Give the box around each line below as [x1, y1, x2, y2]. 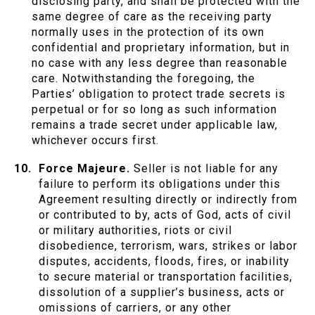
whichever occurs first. [32, 134, 159, 148]
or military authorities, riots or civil [39, 224, 232, 238]
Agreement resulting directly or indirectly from [39, 193, 297, 207]
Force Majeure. [39, 162, 130, 176]
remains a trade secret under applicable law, [32, 118, 278, 132]
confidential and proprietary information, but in [32, 41, 290, 55]
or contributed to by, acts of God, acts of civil [39, 208, 291, 222]
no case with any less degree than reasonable [32, 56, 288, 70]
